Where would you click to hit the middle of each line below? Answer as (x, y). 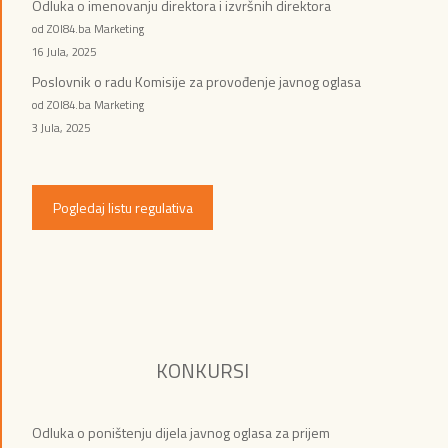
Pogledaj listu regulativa (122, 208)
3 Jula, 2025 (61, 127)
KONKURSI (202, 370)
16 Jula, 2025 (64, 51)
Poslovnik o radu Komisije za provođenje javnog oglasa (196, 81)
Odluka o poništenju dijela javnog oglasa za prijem (181, 433)
